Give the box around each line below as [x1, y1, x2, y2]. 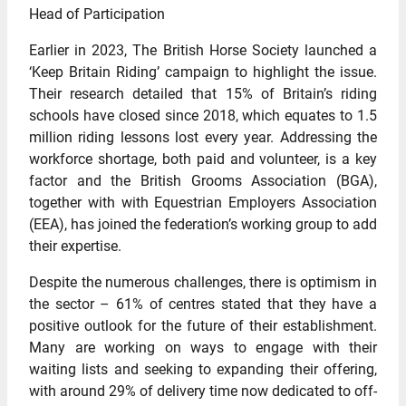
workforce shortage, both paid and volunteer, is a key [29, 150, 377, 168]
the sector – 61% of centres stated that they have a [29, 295, 377, 313]
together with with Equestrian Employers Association [29, 194, 377, 211]
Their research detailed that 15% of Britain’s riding [29, 85, 377, 102]
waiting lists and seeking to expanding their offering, [29, 361, 377, 378]
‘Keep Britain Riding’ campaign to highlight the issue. [29, 63, 377, 81]
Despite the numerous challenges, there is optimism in [29, 274, 377, 291]
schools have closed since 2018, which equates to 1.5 [29, 107, 377, 124]
